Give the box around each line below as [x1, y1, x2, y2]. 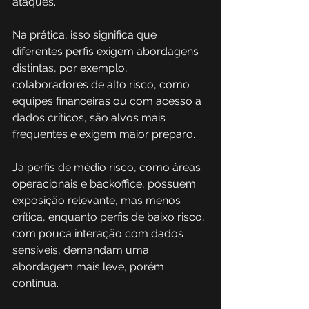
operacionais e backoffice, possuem [12, 177, 199, 190]
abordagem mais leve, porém [12, 260, 167, 273]
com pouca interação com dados [12, 227, 186, 240]
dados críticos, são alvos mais [12, 111, 168, 124]
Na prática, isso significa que [12, 28, 159, 41]
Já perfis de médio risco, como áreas [12, 161, 203, 174]
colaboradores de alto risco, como [12, 78, 192, 91]
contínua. [12, 277, 61, 290]
